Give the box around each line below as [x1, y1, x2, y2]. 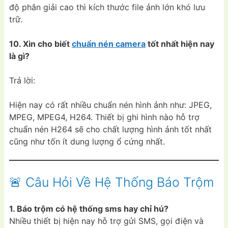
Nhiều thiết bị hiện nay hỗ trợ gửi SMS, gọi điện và [9, 215, 204, 226]
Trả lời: [9, 75, 35, 85]
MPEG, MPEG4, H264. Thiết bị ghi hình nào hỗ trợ [9, 111, 199, 122]
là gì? [9, 50, 30, 61]
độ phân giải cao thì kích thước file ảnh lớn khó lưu [9, 2, 205, 12]
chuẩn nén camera [72, 38, 146, 49]
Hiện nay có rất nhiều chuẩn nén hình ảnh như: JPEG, [9, 99, 212, 110]
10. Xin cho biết [9, 38, 72, 49]
